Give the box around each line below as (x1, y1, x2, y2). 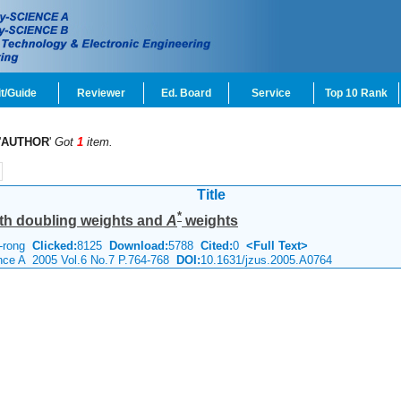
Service (252, 87, 291, 99)
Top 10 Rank (325, 87, 388, 99)
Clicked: (32, 239, 77, 252)
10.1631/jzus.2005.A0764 (200, 253, 332, 267)
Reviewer (77, 87, 125, 99)
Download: (109, 239, 168, 252)
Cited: (193, 239, 233, 252)
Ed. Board (161, 87, 211, 99)
